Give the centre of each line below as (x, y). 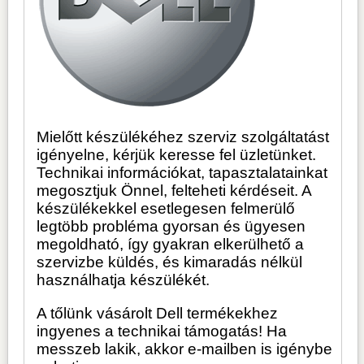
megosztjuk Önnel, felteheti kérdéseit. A (174, 191)
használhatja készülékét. (123, 280)
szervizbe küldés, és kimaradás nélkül (170, 262)
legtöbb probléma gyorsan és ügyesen (171, 227)
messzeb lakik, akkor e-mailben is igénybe (185, 349)
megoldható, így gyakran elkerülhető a (171, 245)
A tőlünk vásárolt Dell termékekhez (158, 314)
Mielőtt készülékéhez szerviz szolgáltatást (183, 137)
